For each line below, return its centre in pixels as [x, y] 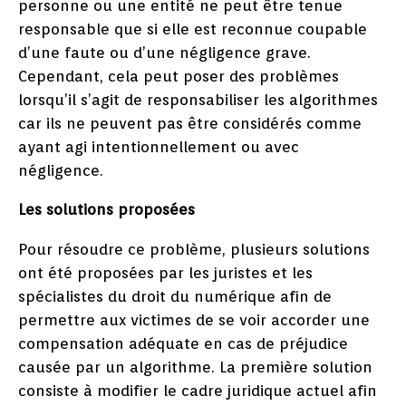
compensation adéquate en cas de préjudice [183, 344]
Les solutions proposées [106, 210]
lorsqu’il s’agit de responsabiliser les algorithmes [198, 100]
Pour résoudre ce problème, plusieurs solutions [194, 250]
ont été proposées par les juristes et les [165, 273]
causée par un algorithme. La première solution [195, 367]
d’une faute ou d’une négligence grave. [164, 53]
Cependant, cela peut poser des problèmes [179, 77]
